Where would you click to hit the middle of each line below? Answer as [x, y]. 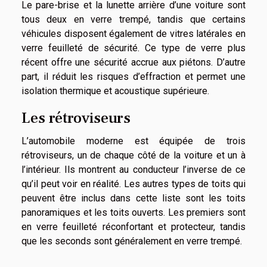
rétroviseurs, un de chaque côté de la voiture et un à [133, 156]
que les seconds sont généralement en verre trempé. [132, 241]
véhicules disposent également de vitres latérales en [133, 33]
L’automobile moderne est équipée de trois [133, 141]
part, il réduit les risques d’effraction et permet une [133, 76]
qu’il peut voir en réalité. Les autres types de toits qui [133, 184]
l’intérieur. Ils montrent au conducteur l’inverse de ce [133, 170]
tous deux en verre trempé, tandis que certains [133, 19]
